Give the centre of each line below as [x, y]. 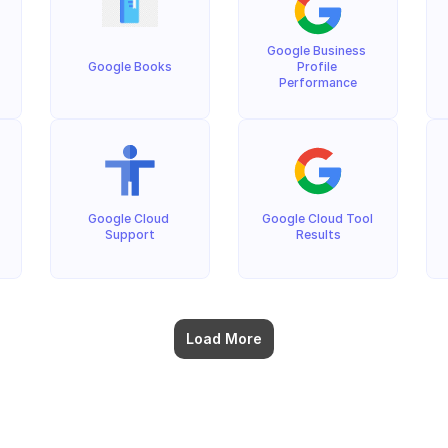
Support [130, 234]
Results [318, 234]
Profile [316, 66]
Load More [224, 338]
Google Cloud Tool [317, 218]
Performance [318, 82]
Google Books [130, 66]
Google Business [316, 50]
